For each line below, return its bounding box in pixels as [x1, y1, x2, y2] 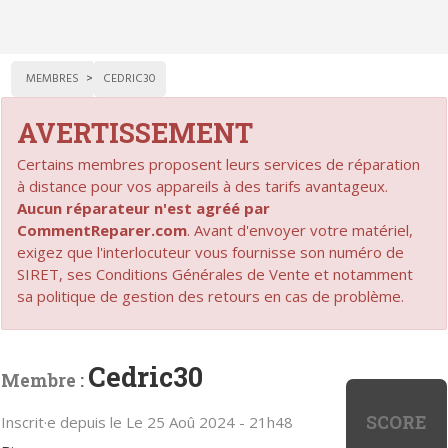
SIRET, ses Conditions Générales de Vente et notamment [17, 263, 414, 284]
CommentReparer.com [17, 219, 188, 240]
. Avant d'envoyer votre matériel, [187, 219, 414, 240]
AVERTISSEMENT [17, 114, 254, 150]
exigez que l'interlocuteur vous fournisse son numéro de [17, 241, 405, 262]
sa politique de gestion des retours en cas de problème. [17, 285, 405, 306]
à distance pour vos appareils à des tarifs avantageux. [17, 175, 389, 196]
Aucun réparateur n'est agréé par [17, 197, 271, 218]
